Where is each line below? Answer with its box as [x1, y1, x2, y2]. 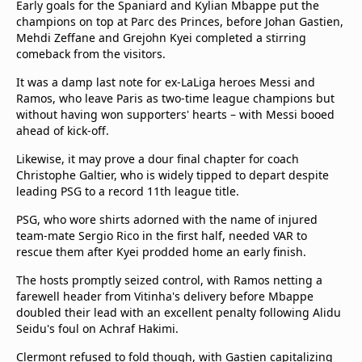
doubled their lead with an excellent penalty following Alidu [16, 305, 341, 320]
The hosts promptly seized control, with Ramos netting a [16, 272, 322, 288]
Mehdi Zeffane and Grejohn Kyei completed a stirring [16, 30, 306, 45]
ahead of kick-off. [16, 123, 109, 138]
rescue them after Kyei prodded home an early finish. [16, 244, 306, 259]
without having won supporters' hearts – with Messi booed [16, 107, 335, 122]
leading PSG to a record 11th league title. [16, 183, 242, 199]
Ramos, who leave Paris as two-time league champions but [16, 90, 335, 106]
